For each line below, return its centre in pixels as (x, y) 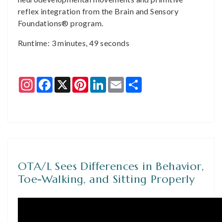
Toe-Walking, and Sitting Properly (107, 179)
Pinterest (105, 81)
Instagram (53, 81)
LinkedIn (122, 81)
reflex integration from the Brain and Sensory (98, 11)
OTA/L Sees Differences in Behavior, (111, 166)
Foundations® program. (61, 23)
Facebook (71, 81)
